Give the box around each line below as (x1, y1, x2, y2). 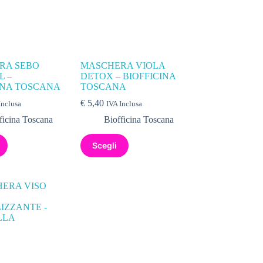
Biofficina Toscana (104, 114, 174, 124)
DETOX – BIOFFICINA (80, 70, 176, 81)
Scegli (92, 140, 117, 151)
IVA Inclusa (106, 99, 143, 108)
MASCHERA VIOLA (80, 60, 166, 70)
